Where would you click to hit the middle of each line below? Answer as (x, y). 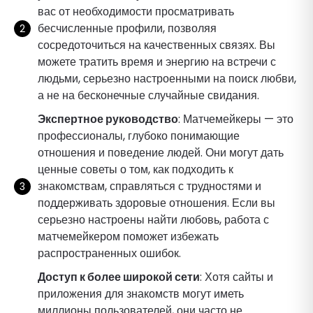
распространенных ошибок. (109, 253)
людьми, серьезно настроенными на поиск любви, (167, 78)
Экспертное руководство (108, 119)
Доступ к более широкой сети (119, 277)
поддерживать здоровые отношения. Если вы (156, 203)
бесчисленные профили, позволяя (127, 28)
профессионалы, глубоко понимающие (139, 136)
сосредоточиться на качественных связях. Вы (156, 45)
